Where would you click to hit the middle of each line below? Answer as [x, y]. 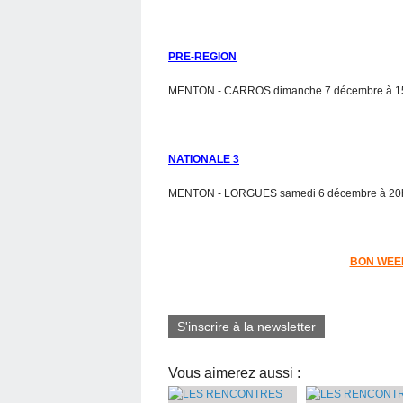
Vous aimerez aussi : [234, 372]
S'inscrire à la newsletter [246, 326]
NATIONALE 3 [204, 159]
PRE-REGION [202, 56]
